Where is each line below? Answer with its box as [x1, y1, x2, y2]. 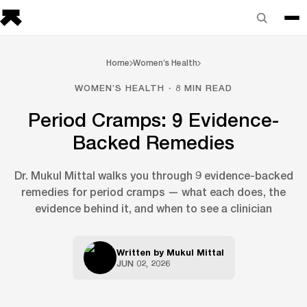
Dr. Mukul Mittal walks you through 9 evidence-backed [14, 169, 293, 182]
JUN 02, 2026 [116, 258, 170, 269]
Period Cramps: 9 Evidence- [28, 108, 279, 131]
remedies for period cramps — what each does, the [21, 185, 286, 198]
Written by [116, 247, 167, 258]
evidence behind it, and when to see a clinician [35, 201, 272, 214]
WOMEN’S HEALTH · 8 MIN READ [74, 82, 233, 93]
